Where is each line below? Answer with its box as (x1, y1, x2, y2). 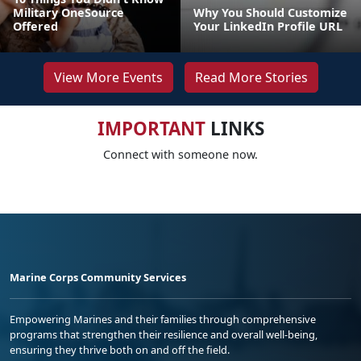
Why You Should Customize (193, 5, 347, 20)
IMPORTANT (97, 116, 205, 141)
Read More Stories (194, 68, 308, 86)
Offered (13, 19, 58, 34)
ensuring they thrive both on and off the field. (10, 342, 230, 357)
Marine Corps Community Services (10, 270, 186, 284)
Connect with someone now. (103, 147, 258, 162)
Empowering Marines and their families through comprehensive (10, 312, 316, 326)
